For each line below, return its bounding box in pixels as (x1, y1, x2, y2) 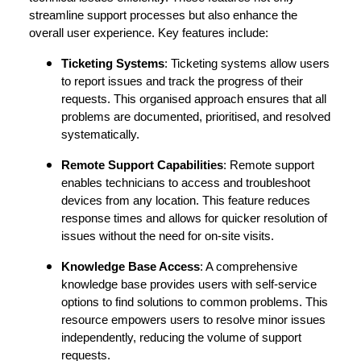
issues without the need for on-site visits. (61, 230, 274, 243)
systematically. (61, 128, 139, 142)
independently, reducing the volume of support (61, 331, 301, 345)
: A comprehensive (200, 260, 297, 274)
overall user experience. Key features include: (29, 27, 268, 40)
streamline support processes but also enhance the (29, 9, 297, 23)
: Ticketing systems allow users (164, 57, 330, 71)
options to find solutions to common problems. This (61, 296, 328, 309)
